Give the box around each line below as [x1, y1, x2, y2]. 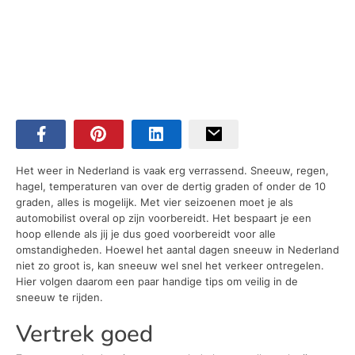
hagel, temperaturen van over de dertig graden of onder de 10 [16, 180, 326, 193]
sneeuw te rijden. [16, 291, 103, 304]
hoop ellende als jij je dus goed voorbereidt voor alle [16, 227, 276, 241]
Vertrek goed [16, 317, 153, 349]
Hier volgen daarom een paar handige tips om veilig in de [16, 275, 298, 288]
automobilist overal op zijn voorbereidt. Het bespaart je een [16, 212, 311, 225]
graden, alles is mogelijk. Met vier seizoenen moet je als [16, 196, 293, 209]
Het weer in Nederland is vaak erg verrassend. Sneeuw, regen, [16, 164, 329, 177]
